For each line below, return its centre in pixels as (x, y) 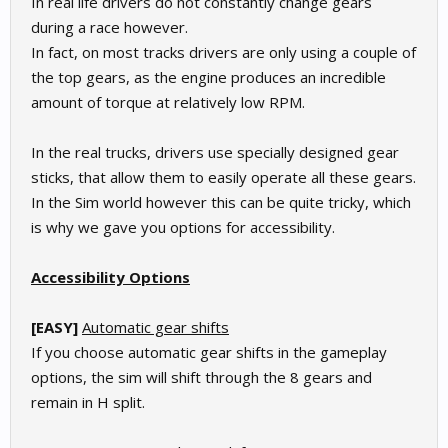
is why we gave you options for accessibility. (183, 226)
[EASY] (56, 326)
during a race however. (109, 26)
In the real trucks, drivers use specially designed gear (215, 151)
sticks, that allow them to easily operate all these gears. (223, 176)
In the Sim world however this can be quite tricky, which (221, 201)
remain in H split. (88, 401)
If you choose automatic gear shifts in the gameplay (209, 351)
